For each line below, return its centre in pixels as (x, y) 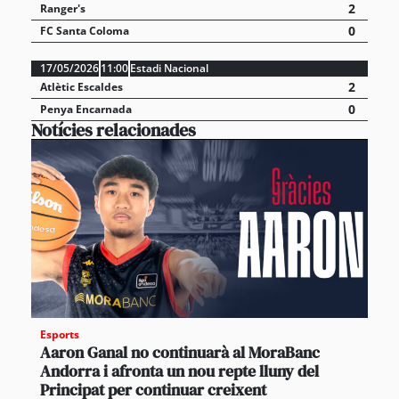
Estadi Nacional (169, 68)
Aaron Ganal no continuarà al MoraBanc (180, 352)
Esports (60, 334)
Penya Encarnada (86, 109)
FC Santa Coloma (85, 30)
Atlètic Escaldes (81, 86)
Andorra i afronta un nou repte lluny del (179, 370)
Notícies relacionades (114, 130)
